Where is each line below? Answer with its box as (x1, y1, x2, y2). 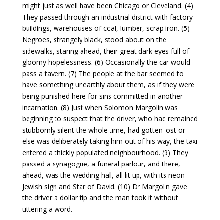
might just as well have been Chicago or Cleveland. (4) (22, 1, 193, 11)
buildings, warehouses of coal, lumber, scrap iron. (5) (22, 24, 190, 33)
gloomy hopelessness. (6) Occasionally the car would (22, 57, 190, 67)
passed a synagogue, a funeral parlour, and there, (22, 159, 180, 169)
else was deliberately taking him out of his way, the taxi (22, 137, 197, 146)
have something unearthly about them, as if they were (22, 80, 194, 90)
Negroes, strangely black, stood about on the (22, 35, 166, 45)
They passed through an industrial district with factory (22, 12, 192, 22)
